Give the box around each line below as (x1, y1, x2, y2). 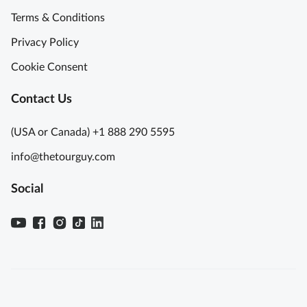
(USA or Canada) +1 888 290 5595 (11, 127, 175, 138)
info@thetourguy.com (11, 151, 115, 163)
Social (11, 183, 43, 196)
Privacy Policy (11, 37, 79, 49)
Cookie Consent (11, 62, 88, 73)
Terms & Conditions (11, 12, 105, 24)
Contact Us (11, 93, 72, 106)
